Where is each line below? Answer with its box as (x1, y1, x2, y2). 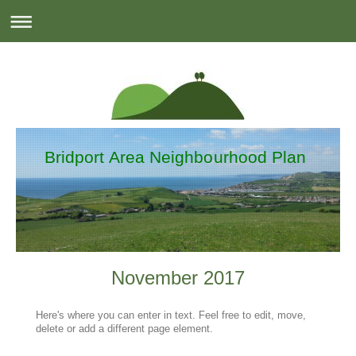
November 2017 (111, 267, 245, 289)
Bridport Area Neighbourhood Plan (44, 148, 306, 168)
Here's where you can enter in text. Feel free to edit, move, (36, 309, 306, 321)
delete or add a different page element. (36, 323, 213, 335)
